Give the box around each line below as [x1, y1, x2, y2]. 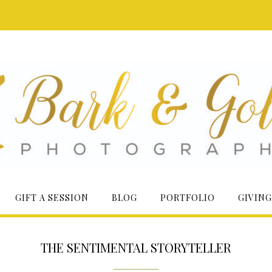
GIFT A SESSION [15, 192, 89, 203]
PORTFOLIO [160, 192, 215, 203]
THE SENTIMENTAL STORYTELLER [41, 239, 231, 256]
